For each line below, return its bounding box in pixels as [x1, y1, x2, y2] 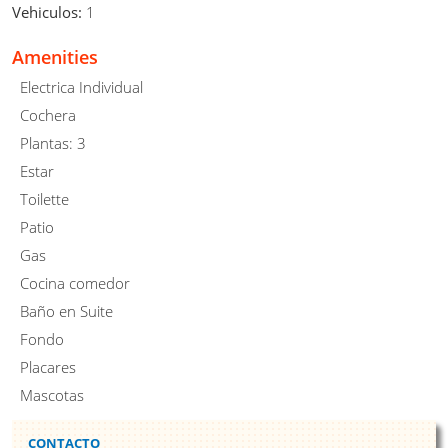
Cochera [20, 104, 76, 125]
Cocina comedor [20, 272, 130, 293]
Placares [20, 356, 76, 377]
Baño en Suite [20, 300, 113, 321]
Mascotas [20, 384, 84, 405]
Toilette [20, 188, 69, 209]
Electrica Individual [20, 76, 143, 97]
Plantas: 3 [20, 132, 86, 153]
